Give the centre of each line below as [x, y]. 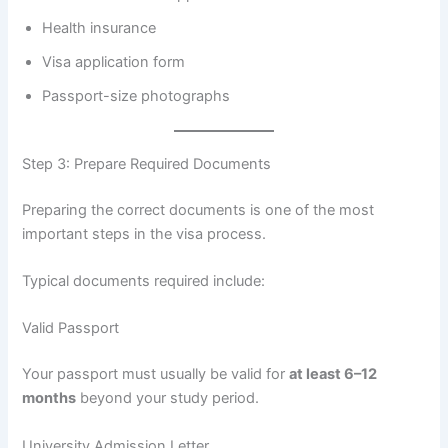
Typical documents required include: [144, 281]
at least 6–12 [333, 374]
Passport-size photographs [136, 96]
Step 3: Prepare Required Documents [147, 163]
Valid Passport [71, 328]
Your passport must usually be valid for [156, 374]
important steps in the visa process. [144, 233]
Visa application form [114, 62]
